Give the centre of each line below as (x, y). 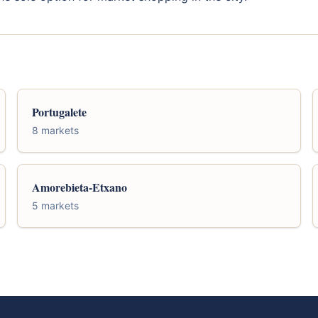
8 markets (55, 130)
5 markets (55, 205)
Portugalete (59, 111)
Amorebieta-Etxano (79, 187)
